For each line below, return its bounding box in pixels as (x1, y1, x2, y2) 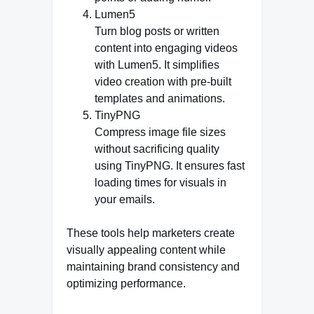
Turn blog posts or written (95, 25, 219, 37)
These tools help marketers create (67, 226, 235, 239)
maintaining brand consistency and (67, 260, 240, 273)
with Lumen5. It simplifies (95, 58, 219, 71)
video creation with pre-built (95, 75, 231, 88)
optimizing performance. (67, 277, 186, 289)
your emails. (95, 193, 155, 205)
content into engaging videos (95, 41, 238, 54)
